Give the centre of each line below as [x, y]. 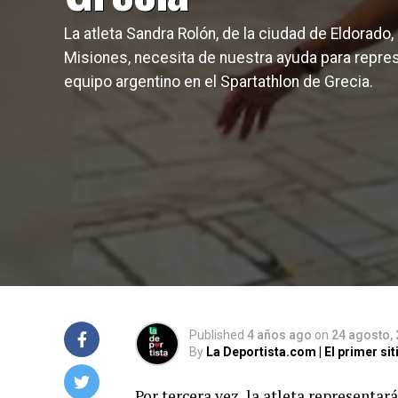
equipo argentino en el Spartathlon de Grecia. [219, 82]
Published [217, 335]
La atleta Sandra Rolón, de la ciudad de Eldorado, [229, 34]
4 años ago [279, 335]
